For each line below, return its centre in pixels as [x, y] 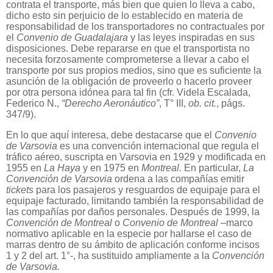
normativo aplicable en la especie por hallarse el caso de [129, 234]
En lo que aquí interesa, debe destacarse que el [110, 135]
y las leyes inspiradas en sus [193, 38]
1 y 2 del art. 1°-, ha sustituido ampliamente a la [109, 256]
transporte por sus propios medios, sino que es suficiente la [134, 71]
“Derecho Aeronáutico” [110, 104]
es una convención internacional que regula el [159, 146]
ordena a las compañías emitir [179, 179]
